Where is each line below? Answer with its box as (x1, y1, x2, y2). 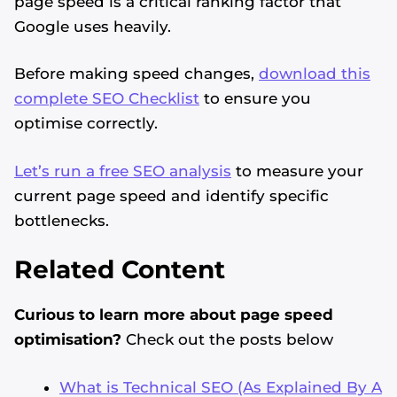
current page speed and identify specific (14, 186, 329, 205)
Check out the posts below (121, 331, 333, 349)
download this (259, 65, 370, 83)
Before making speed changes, (14, 65, 259, 83)
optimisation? (14, 331, 121, 349)
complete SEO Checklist (14, 90, 199, 108)
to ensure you (199, 90, 311, 108)
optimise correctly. (14, 114, 158, 133)
